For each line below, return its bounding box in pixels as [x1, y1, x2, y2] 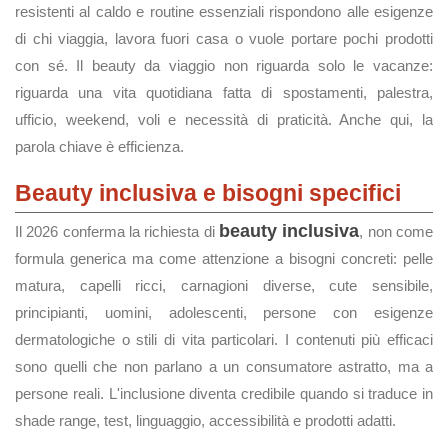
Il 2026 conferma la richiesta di [15, 223, 219, 240]
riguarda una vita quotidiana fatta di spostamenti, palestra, [15, 84, 433, 101]
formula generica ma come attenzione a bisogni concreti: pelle [15, 250, 433, 267]
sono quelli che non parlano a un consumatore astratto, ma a [15, 358, 433, 375]
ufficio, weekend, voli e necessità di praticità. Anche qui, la [15, 111, 433, 128]
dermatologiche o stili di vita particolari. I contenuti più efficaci [15, 331, 433, 348]
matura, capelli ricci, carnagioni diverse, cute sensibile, [15, 277, 433, 294]
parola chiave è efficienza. [15, 138, 184, 155]
